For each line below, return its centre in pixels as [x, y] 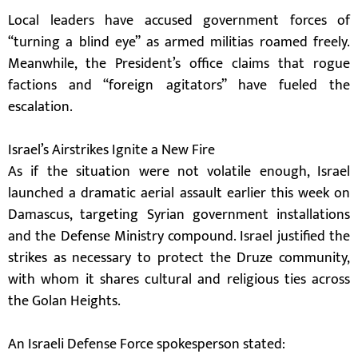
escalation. [40, 107]
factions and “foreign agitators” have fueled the [179, 86]
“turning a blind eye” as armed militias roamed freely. [179, 42]
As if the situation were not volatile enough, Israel [179, 172]
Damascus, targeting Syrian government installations [179, 215]
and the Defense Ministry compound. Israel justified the [179, 237]
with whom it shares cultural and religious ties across [179, 280]
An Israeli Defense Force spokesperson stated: [147, 344]
